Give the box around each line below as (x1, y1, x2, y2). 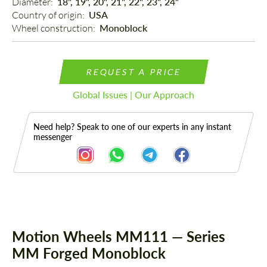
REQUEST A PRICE (85, 67, 182, 77)
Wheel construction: (12, 22, 97, 35)
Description (15, 217, 90, 235)
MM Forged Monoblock (12, 244, 166, 262)
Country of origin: (12, 9, 86, 21)
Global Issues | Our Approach (73, 89, 194, 101)
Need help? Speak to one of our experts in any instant (33, 122, 231, 132)
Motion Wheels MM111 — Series (12, 228, 225, 246)
